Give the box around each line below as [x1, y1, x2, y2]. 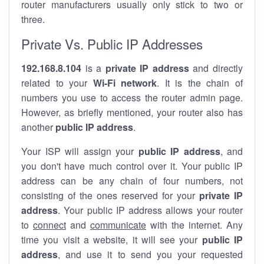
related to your [21, 76, 93, 90]
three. [21, 12, 45, 26]
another [21, 120, 55, 134]
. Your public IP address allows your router [58, 203, 243, 217]
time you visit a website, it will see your [21, 233, 202, 246]
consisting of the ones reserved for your [21, 189, 199, 202]
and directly [189, 61, 243, 75]
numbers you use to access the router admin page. [21, 91, 243, 104]
